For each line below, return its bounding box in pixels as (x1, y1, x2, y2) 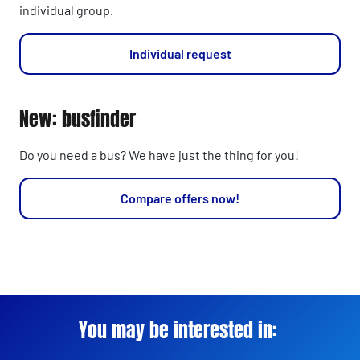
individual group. (19, 2, 113, 18)
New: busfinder (19, 104, 136, 133)
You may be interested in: (79, 317, 278, 346)
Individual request (129, 45, 231, 61)
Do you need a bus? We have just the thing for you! (19, 146, 299, 162)
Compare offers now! (121, 190, 239, 206)
